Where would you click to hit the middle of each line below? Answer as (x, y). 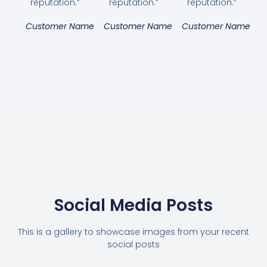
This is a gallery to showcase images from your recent (133, 232)
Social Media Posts (133, 205)
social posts (133, 245)
